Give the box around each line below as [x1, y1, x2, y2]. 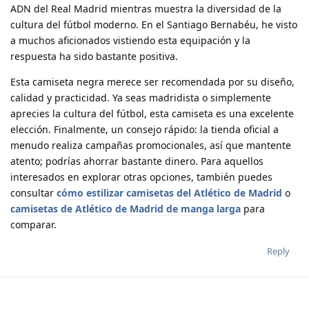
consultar [10, 186, 57, 199]
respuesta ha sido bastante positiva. [10, 49, 178, 63]
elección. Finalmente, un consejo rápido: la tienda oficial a [10, 122, 279, 136]
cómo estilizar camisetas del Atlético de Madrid [57, 186, 282, 199]
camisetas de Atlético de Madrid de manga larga [10, 201, 241, 215]
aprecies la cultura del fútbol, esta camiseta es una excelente [10, 106, 294, 120]
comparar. [10, 217, 57, 231]
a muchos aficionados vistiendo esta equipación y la [10, 33, 250, 47]
